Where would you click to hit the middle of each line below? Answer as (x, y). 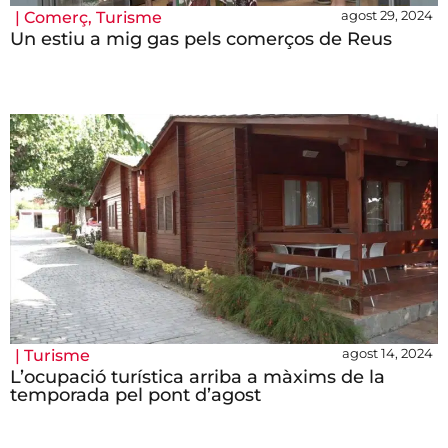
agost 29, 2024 (387, 15)
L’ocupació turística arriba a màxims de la (197, 377)
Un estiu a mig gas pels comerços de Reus (201, 39)
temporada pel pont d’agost (135, 395)
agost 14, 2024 (387, 353)
